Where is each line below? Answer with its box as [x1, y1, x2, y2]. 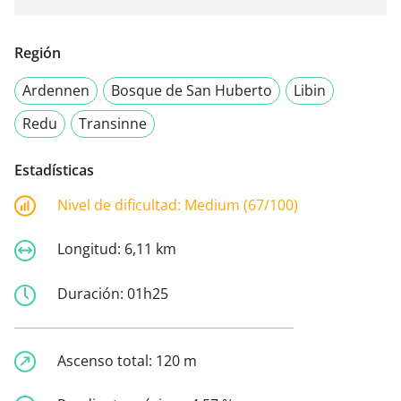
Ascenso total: [57, 350, 156, 371]
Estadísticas [14, 159, 94, 180]
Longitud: [57, 239, 124, 260]
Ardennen [22, 80, 90, 100]
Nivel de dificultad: [57, 194, 184, 215]
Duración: [57, 283, 127, 303]
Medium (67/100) [184, 194, 298, 215]
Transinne [79, 113, 147, 133]
